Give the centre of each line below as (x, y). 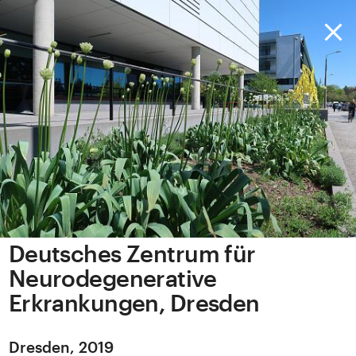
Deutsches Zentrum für (132, 254)
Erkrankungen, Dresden (134, 303)
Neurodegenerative (112, 279)
